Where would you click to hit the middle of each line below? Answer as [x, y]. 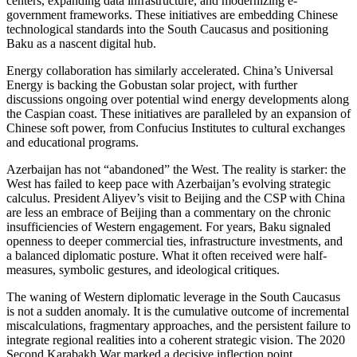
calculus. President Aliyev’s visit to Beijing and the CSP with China [176, 198]
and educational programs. [73, 142]
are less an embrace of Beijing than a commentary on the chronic [169, 212]
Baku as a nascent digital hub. [81, 43]
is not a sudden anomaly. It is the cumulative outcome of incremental [178, 311]
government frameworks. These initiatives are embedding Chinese [172, 14]
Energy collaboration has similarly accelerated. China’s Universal [170, 70]
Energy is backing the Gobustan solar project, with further [152, 84]
